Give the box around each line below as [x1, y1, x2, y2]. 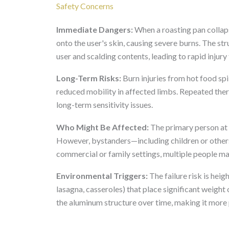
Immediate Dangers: [56, 24, 133, 34]
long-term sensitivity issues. [56, 100, 153, 110]
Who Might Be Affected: [56, 122, 149, 132]
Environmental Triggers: [56, 171, 148, 181]
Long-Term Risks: [56, 73, 121, 83]
